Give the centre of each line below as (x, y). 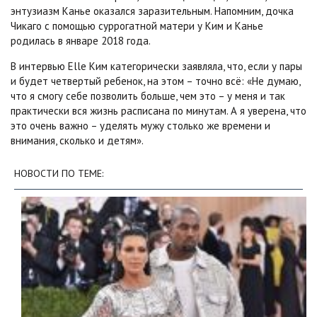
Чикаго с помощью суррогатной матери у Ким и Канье (137, 26)
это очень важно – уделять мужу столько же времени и (140, 126)
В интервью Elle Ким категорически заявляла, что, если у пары (156, 67)
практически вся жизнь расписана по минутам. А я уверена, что (158, 111)
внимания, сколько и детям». (77, 141)
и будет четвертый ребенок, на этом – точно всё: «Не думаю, (155, 81)
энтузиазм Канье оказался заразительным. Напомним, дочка (152, 11)
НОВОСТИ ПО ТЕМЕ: (59, 174)
